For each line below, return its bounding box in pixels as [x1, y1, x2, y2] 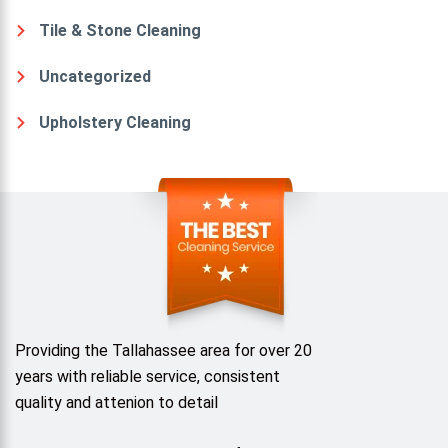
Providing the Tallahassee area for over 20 [15, 340, 312, 360]
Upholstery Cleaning [39, 112, 191, 132]
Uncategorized [39, 66, 151, 86]
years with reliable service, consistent [15, 366, 280, 386]
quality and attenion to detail [15, 392, 218, 412]
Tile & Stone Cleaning [39, 20, 201, 40]
